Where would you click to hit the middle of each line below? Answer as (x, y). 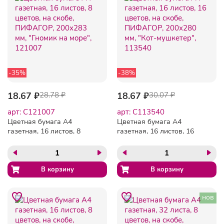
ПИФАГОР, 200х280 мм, (156, 150)
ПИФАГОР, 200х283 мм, (47, 150)
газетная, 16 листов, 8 (44, 131)
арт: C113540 (141, 112)
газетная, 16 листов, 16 (155, 131)
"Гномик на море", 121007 (50, 159)
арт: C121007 (31, 112)
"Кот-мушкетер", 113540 (156, 159)
